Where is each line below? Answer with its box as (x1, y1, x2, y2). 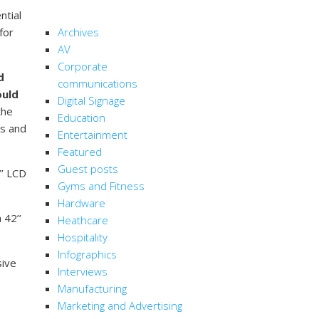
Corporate (58, 59, 108, 74)
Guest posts (58, 162, 118, 177)
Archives (58, 25, 99, 40)
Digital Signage (58, 93, 125, 108)
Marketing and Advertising (58, 298, 182, 313)
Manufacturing (58, 281, 127, 296)
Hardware (58, 196, 105, 211)
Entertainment (58, 127, 127, 142)
